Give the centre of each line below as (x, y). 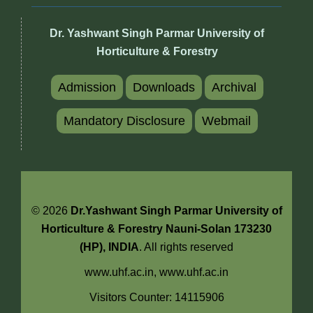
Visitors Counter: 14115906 (156, 298)
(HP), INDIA (109, 247)
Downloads (163, 88)
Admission (87, 88)
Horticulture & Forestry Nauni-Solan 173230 (156, 229)
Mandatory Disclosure (124, 121)
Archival (234, 88)
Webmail (226, 121)
